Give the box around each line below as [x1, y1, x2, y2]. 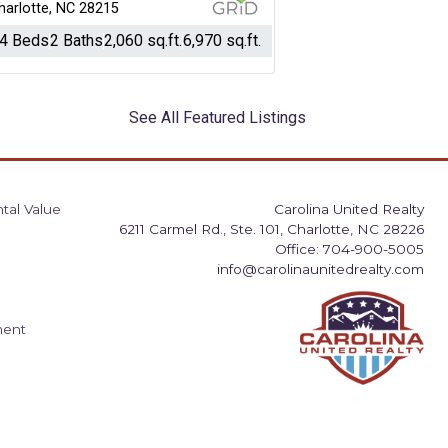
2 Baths [49, 31, 103, 50]
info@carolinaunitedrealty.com [217, 261, 424, 277]
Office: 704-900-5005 [275, 241, 424, 257]
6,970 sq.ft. [182, 31, 261, 50]
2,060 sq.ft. [103, 31, 182, 50]
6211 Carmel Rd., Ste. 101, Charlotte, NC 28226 [119, 221, 424, 237]
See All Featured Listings [129, 108, 306, 127]
